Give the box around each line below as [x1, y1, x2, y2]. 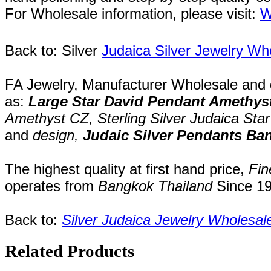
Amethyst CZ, [5, 110, 97, 127]
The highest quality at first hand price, [5, 161, 249, 178]
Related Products [5, 241, 134, 261]
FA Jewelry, [5, 76, 82, 93]
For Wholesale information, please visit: [5, 5, 260, 22]
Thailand [158, 178, 212, 195]
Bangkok [98, 178, 158, 195]
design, [28, 127, 83, 144]
